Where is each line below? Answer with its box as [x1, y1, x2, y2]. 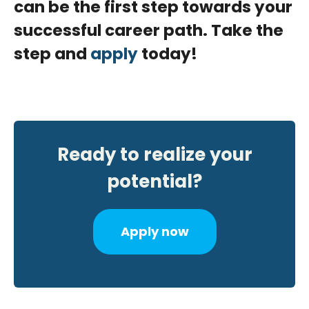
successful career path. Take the [14, 19, 283, 42]
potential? [107, 169, 202, 195]
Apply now [120, 223, 189, 241]
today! [141, 43, 201, 66]
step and [14, 43, 90, 66]
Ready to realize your [57, 142, 252, 168]
